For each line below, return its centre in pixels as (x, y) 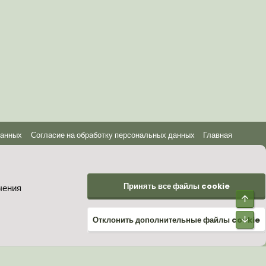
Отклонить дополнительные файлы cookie (176, 220)
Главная (218, 135)
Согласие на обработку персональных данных (113, 135)
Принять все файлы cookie (176, 186)
